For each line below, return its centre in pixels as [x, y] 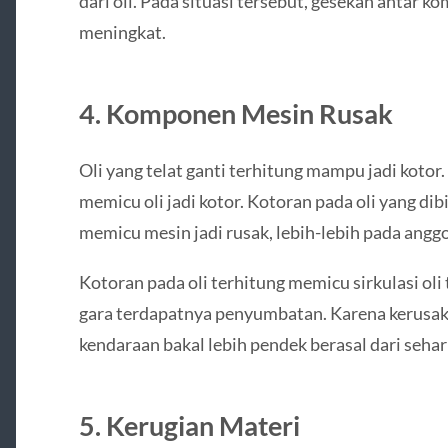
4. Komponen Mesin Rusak [235, 114]
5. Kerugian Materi [189, 425]
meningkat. [122, 32]
